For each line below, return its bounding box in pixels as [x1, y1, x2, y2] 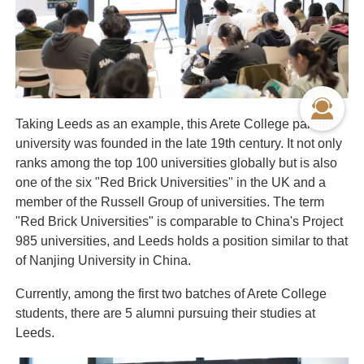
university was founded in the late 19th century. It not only [15, 136, 342, 150]
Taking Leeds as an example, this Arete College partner [15, 116, 333, 131]
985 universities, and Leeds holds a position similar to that [15, 233, 348, 248]
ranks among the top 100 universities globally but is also [15, 155, 337, 170]
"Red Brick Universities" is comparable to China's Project [15, 214, 343, 228]
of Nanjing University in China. [15, 253, 191, 267]
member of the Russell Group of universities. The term [15, 194, 324, 209]
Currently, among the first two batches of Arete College [15, 287, 327, 301]
